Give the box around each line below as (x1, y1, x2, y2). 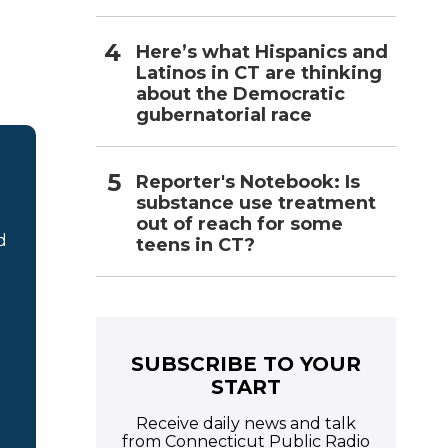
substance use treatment (136, 191, 376, 214)
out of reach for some (136, 212, 343, 235)
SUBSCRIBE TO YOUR (131, 351, 361, 376)
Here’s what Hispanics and (136, 40, 388, 63)
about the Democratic (136, 82, 345, 105)
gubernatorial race (136, 103, 312, 126)
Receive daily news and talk (136, 413, 356, 433)
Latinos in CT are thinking (136, 61, 382, 84)
